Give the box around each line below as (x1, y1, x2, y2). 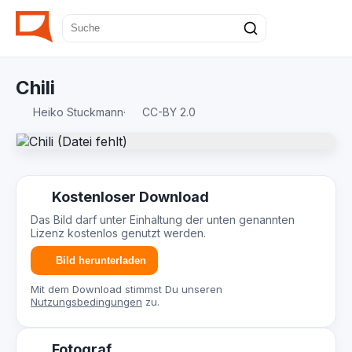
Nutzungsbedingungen (31, 295, 142, 308)
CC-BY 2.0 (139, 105, 196, 119)
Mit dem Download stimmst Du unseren (31, 283, 222, 295)
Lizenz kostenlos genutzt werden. (31, 226, 206, 240)
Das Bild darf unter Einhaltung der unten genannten (31, 213, 295, 226)
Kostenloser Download (48, 189, 209, 205)
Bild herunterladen (55, 255, 146, 266)
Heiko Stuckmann (32, 105, 123, 119)
